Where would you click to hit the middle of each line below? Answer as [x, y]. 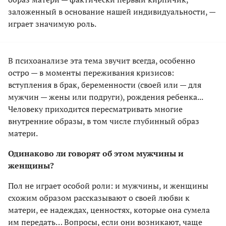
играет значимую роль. [52, 23]
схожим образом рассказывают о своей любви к [99, 197]
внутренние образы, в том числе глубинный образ [104, 121]
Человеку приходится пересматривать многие [95, 109]
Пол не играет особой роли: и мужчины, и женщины [108, 185]
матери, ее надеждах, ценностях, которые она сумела [109, 210]
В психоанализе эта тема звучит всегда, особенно [102, 60]
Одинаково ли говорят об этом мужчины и [96, 153]
